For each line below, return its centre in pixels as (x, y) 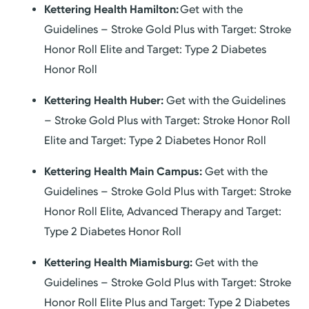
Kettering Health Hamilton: (112, 9)
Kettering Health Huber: (104, 100)
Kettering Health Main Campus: (125, 172)
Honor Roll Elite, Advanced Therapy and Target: (163, 212)
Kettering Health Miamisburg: (120, 263)
